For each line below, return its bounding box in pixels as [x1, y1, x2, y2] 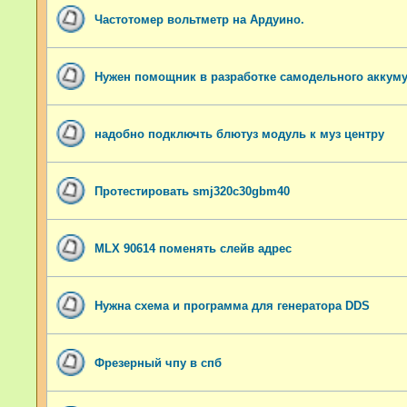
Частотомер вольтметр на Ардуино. [94, 12, 304, 26]
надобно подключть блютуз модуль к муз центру [94, 126, 384, 141]
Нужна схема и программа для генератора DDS [94, 298, 370, 313]
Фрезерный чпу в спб [94, 355, 222, 370]
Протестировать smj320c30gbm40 [94, 184, 290, 198]
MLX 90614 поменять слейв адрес [94, 241, 292, 255]
